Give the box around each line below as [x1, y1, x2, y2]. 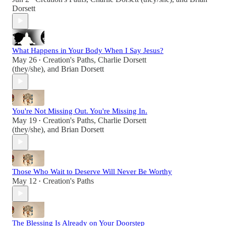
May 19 [12, 116, 37, 125]
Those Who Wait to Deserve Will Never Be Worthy [12, 167, 172, 176]
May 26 [12, 55, 37, 64]
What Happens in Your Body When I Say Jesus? [12, 46, 163, 54]
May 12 [12, 176, 37, 185]
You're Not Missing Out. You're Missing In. [12, 106, 147, 115]
